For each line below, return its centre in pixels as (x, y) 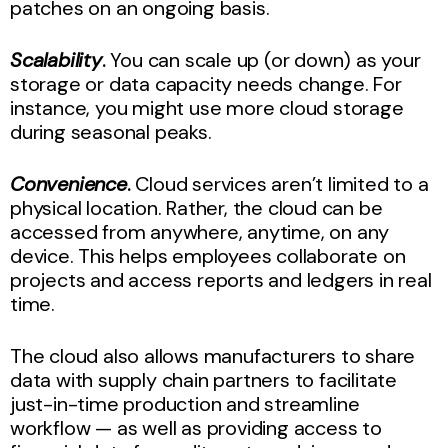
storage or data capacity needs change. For (206, 83)
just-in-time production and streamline (185, 403)
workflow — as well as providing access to (196, 427)
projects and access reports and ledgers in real (221, 279)
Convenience (68, 183)
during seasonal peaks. (111, 131)
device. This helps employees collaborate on (208, 255)
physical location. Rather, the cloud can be (196, 207)
